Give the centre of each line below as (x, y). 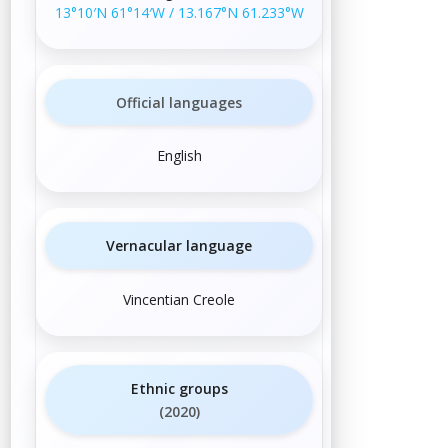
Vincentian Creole (179, 299)
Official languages (179, 102)
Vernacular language (179, 245)
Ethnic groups (179, 389)
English (179, 156)
